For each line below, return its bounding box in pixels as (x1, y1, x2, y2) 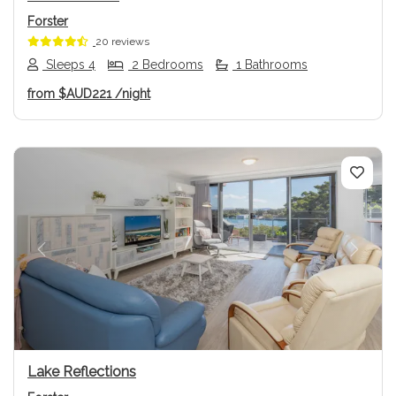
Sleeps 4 (42, 57, 95, 72)
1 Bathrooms (232, 57, 308, 72)
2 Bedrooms (128, 57, 203, 72)
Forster (27, 13, 68, 28)
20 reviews (95, 34, 149, 48)
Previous (40, 250, 100, 268)
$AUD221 (55, 87, 115, 102)
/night (115, 87, 150, 102)
